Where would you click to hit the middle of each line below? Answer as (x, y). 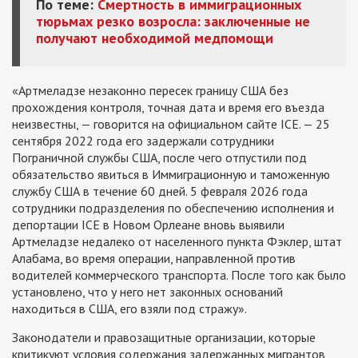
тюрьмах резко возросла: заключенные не (173, 21)
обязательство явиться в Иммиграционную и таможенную (171, 174)
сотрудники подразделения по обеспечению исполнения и (173, 208)
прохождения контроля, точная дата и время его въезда (168, 107)
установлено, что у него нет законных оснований (147, 292)
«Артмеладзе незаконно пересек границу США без (150, 90)
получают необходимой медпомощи (155, 38)
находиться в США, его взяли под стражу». (129, 308)
